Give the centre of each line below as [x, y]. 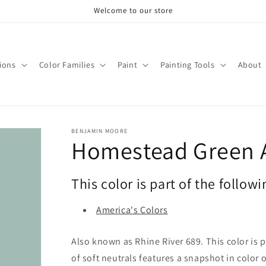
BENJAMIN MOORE [100, 131]
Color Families [67, 64]
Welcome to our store [133, 10]
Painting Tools [188, 64]
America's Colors [132, 210]
